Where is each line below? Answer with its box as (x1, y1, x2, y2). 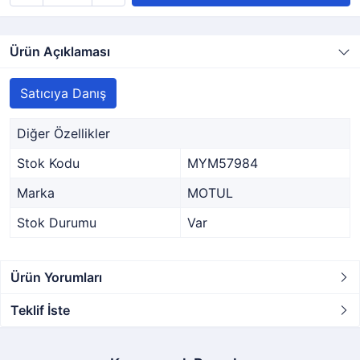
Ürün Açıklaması (10, 43, 110, 59)
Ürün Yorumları (10, 269, 102, 285)
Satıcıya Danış (20, 85, 106, 101)
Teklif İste (10, 302, 70, 318)
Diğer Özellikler (17, 125, 110, 141)
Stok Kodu (17, 155, 80, 171)
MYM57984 (187, 155, 258, 171)
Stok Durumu (17, 215, 96, 231)
